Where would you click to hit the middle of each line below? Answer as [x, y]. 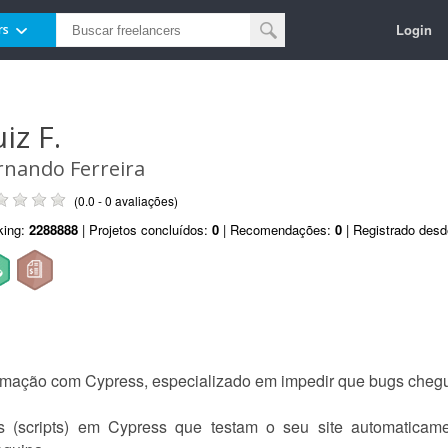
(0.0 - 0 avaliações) [126, 200]
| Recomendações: [277, 229]
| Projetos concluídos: [145, 229]
